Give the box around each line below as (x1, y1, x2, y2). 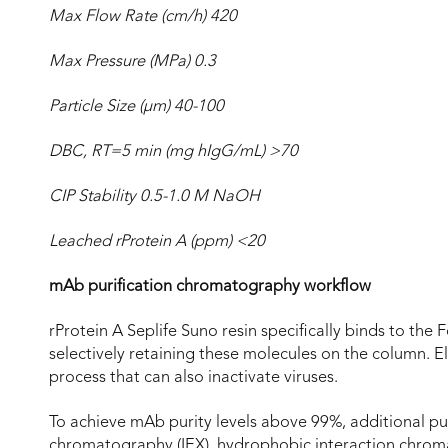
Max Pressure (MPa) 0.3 (49, 53, 216, 70)
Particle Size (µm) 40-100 (49, 98, 224, 115)
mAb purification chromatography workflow (49, 278, 371, 295)
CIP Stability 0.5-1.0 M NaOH (49, 188, 260, 205)
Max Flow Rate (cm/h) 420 (49, 8, 237, 25)
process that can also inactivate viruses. (49, 369, 338, 386)
